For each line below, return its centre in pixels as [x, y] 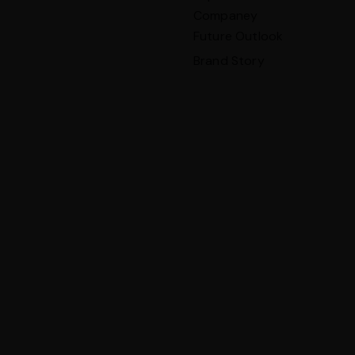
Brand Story [229, 61]
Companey [226, 16]
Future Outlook [239, 36]
